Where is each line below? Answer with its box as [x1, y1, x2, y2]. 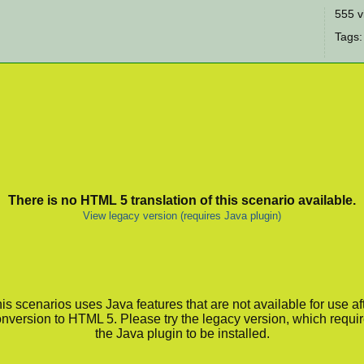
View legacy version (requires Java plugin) [83, 209, 281, 222]
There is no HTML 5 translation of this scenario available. [8, 193, 356, 207]
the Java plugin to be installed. [94, 327, 270, 341]
